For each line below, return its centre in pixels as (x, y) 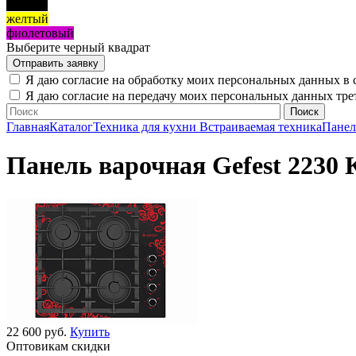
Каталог (71, 127)
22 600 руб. (38, 331)
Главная (28, 127)
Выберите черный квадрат (78, 48)
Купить (90, 331)
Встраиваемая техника (261, 127)
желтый (27, 19)
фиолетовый (40, 33)
